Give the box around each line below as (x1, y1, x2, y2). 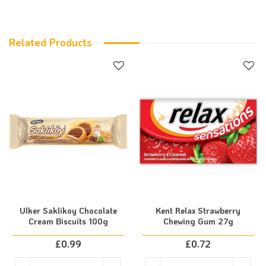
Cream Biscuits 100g (28, 216, 108, 227)
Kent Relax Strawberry (156, 205, 240, 216)
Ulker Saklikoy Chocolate (19, 205, 117, 216)
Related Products (9, 36, 92, 50)
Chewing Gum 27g (163, 216, 233, 227)
